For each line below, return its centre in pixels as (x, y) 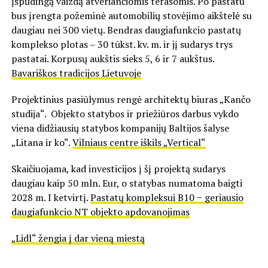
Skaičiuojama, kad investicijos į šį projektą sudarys (118, 169)
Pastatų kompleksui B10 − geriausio (167, 198)
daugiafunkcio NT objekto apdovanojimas (100, 212)
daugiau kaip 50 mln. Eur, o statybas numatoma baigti (127, 183)
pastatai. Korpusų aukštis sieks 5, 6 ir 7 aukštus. (114, 59)
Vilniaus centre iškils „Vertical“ (139, 143)
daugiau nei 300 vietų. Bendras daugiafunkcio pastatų (126, 30)
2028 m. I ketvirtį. (51, 198)
